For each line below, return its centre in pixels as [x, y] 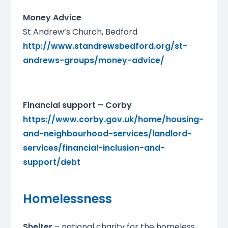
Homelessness [67, 199]
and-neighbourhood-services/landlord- [107, 134]
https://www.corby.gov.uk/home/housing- [113, 120]
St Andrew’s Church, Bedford [80, 32]
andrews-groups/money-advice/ [93, 61]
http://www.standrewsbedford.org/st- [105, 46]
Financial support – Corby [77, 105]
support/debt [51, 162]
